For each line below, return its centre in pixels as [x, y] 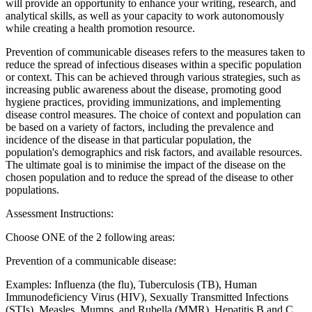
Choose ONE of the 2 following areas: [90, 237]
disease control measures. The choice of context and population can [153, 114]
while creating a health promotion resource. [100, 28]
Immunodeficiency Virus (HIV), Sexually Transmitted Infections [147, 297]
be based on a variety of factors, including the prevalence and [140, 127]
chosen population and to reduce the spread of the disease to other [149, 177]
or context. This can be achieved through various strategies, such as [153, 77]
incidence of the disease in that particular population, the [128, 139]
